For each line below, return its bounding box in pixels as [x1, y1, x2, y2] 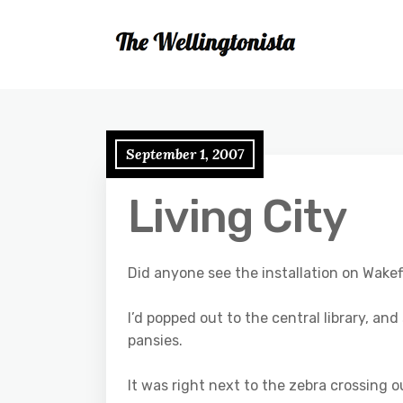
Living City [128, 190, 347, 244]
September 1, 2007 [126, 145, 244, 163]
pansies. [128, 332, 183, 349]
